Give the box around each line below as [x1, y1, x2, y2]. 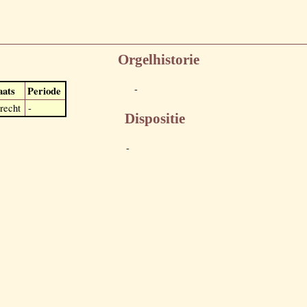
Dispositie [125, 110, 185, 127]
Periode [27, 83, 61, 98]
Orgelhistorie [118, 51, 199, 69]
